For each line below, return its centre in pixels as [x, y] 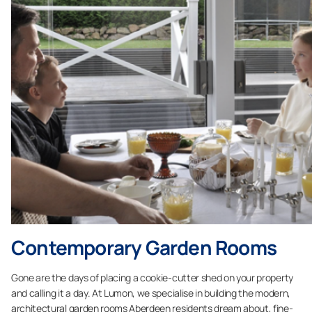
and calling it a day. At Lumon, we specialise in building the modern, [151, 293]
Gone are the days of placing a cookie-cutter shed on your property [152, 278]
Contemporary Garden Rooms [144, 247]
